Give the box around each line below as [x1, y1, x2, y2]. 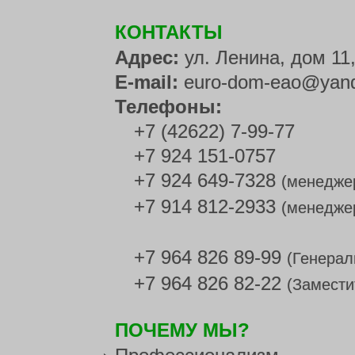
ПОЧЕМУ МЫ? [115, 319, 250, 341]
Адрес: [115, 46, 185, 68]
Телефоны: [115, 95, 222, 117]
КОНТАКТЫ [115, 21, 223, 43]
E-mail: [115, 71, 184, 93]
